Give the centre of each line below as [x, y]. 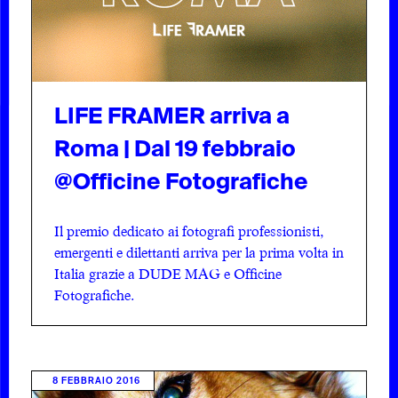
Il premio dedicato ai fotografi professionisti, [189, 231]
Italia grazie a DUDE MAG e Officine [168, 273]
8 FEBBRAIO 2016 [97, 380]
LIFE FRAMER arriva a [172, 115]
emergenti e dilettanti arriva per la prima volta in [199, 252]
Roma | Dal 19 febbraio [175, 148]
